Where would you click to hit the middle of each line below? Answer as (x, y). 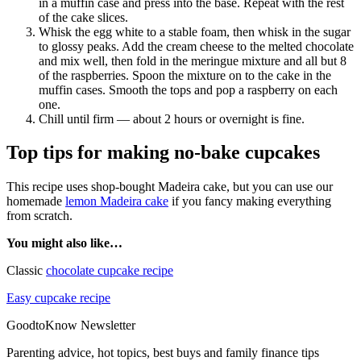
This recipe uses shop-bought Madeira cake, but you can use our (170, 187)
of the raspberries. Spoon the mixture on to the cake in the (185, 75)
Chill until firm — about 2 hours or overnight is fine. (172, 118)
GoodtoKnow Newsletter (71, 326)
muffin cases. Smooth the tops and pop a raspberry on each (188, 89)
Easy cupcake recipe (58, 298)
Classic (26, 271)
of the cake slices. (83, 17)
